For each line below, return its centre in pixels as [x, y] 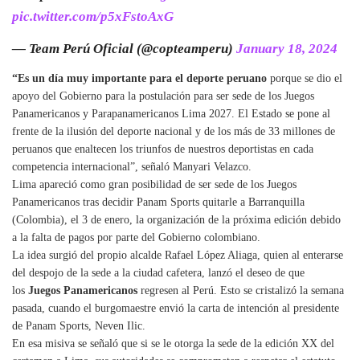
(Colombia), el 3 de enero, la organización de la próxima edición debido [176, 220]
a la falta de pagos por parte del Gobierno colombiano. [136, 237]
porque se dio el [305, 78]
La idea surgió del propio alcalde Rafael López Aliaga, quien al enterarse [178, 255]
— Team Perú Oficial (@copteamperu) [124, 49]
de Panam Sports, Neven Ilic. [79, 326]
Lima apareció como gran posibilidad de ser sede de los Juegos [154, 184]
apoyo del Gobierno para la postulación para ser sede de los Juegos [163, 96]
